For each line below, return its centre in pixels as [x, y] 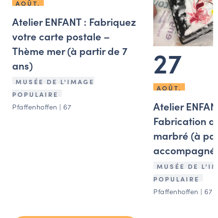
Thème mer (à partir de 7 [70, 51]
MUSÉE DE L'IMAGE [55, 82]
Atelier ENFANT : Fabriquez [74, 22]
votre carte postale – [61, 36]
